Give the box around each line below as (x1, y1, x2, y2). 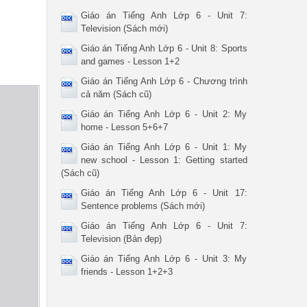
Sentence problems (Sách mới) (80, 201, 205, 211)
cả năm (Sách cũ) (80, 89, 151, 99)
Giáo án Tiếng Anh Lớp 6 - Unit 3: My (80, 254, 247, 264)
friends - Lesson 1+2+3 (80, 267, 173, 277)
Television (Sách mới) (80, 23, 168, 34)
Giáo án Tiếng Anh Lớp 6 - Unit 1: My (80, 142, 247, 152)
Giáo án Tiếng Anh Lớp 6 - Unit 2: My (80, 109, 247, 119)
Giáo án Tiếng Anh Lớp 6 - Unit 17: (80, 188, 247, 198)
